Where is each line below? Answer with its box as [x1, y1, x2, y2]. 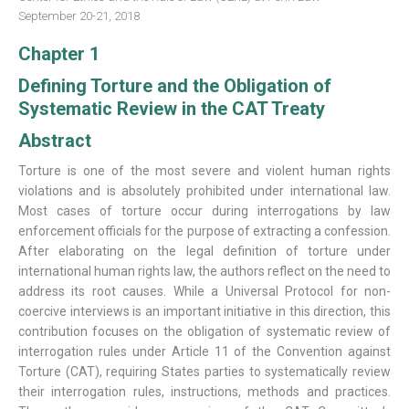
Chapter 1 [17, 42, 100, 65]
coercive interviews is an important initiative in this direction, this [17, 304, 392, 320]
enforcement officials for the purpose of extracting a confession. [17, 224, 392, 239]
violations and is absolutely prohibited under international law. [17, 184, 392, 199]
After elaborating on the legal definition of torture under [17, 244, 392, 259]
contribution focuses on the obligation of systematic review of [17, 324, 392, 340]
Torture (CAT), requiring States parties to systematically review [17, 364, 392, 380]
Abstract [17, 129, 91, 152]
